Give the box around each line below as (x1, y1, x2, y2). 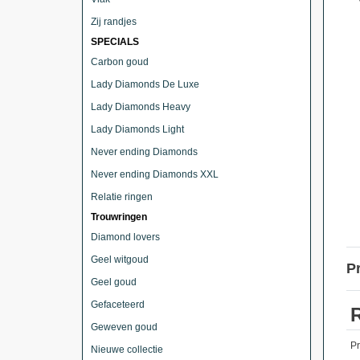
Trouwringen (91, 211, 147, 223)
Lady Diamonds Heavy (91, 101, 190, 112)
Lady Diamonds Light (91, 124, 184, 135)
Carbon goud (91, 56, 149, 67)
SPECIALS (91, 36, 139, 47)
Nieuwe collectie (91, 344, 163, 355)
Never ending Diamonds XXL (91, 169, 219, 180)
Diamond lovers (91, 231, 160, 243)
